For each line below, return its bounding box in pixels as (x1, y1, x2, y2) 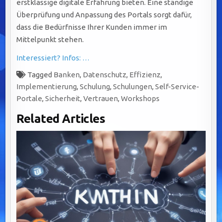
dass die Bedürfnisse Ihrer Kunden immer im (16, 22, 167, 31)
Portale (16, 94, 43, 103)
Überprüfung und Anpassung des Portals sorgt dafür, (16, 10, 192, 19)
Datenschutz (83, 70, 127, 79)
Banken (54, 70, 80, 79)
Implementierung (16, 82, 77, 91)
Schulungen (113, 82, 153, 91)
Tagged (26, 70, 54, 79)
